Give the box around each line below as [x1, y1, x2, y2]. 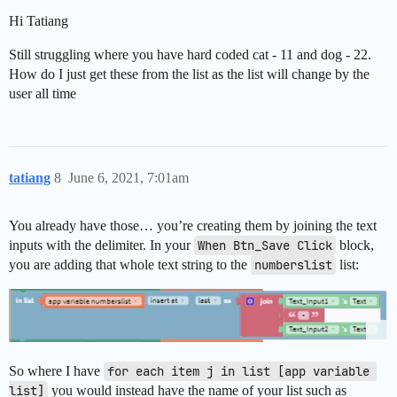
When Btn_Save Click [198, 237, 332, 254]
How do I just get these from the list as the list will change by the [9, 66, 370, 82]
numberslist [254, 257, 332, 274]
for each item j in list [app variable [107, 362, 370, 379]
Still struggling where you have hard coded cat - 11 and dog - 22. [9, 47, 371, 63]
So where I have [9, 362, 104, 378]
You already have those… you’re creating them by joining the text [9, 218, 377, 234]
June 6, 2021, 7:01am [68, 170, 189, 186]
